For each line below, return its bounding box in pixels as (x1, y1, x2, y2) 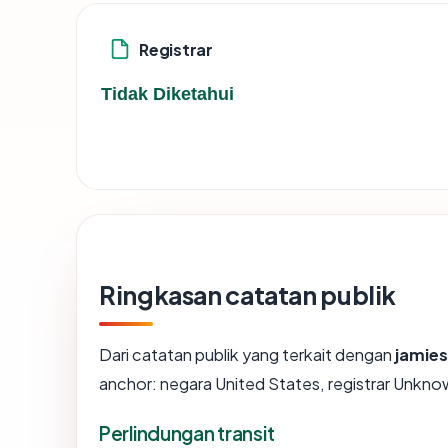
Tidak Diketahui (101, 84, 234, 105)
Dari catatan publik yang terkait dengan (99, 344, 395, 366)
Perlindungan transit (99, 421, 275, 446)
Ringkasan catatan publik (99, 279, 397, 312)
